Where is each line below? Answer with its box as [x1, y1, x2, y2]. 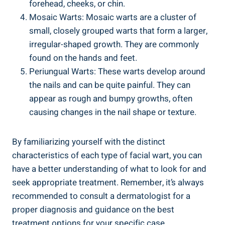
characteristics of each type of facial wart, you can [12, 149, 202, 162]
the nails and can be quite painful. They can [29, 78, 190, 91]
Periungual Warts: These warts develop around [29, 65, 205, 78]
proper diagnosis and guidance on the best [12, 203, 174, 216]
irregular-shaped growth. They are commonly [29, 38, 199, 51]
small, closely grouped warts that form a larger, [29, 24, 207, 37]
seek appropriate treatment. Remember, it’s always [12, 176, 204, 189]
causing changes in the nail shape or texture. [29, 105, 196, 119]
